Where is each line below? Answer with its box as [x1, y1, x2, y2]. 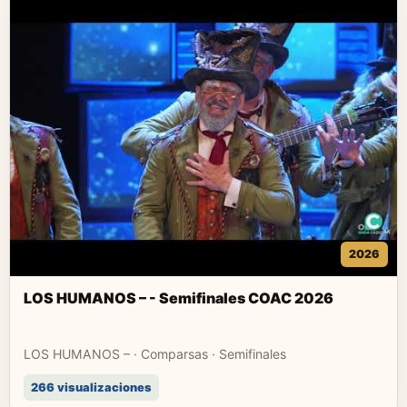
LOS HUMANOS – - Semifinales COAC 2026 [24, 289, 333, 307]
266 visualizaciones [31, 381, 152, 394]
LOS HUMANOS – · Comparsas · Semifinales [24, 346, 286, 362]
